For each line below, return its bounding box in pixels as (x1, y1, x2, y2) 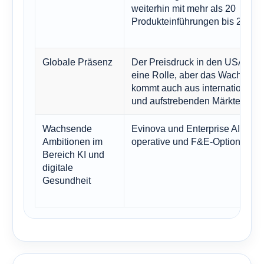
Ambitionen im (42, 136, 103, 147)
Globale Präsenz (42, 57, 113, 68)
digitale (42, 162, 73, 173)
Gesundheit (42, 175, 91, 186)
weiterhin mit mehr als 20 (131, 3, 236, 14)
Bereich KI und (42, 149, 104, 160)
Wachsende (42, 123, 92, 134)
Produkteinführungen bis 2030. (131, 16, 260, 27)
